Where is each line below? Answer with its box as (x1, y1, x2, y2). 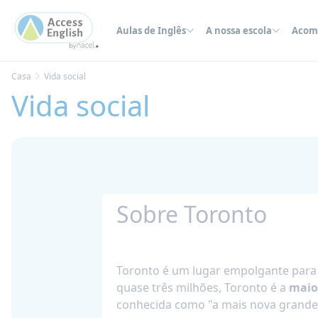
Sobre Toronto (116, 198, 267, 229)
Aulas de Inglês (116, 24, 186, 37)
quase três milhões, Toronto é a (116, 279, 289, 295)
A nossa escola (206, 24, 272, 37)
